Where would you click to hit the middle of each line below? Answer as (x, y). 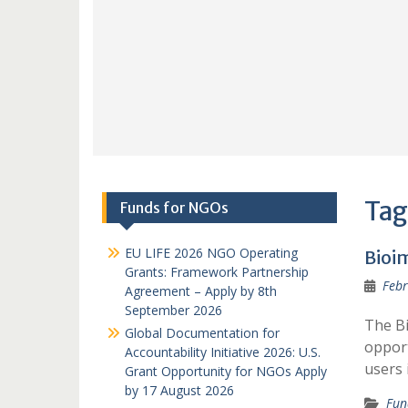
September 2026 (173, 310)
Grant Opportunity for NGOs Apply (226, 371)
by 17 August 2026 (179, 390)
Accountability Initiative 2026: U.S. (223, 352)
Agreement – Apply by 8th (201, 291)
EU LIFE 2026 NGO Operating (211, 253)
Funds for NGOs (174, 208)
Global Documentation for (202, 333)
